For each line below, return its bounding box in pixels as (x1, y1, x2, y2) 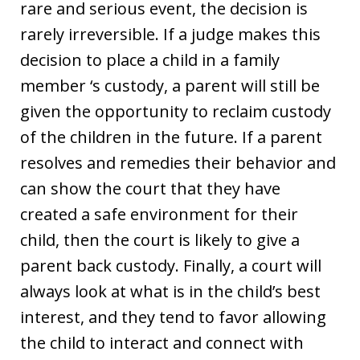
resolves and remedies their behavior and (20, 152, 336, 174)
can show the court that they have (20, 178, 280, 199)
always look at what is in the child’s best (20, 280, 321, 302)
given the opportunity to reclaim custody (20, 100, 331, 122)
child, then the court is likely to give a (20, 229, 300, 251)
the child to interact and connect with (20, 332, 304, 354)
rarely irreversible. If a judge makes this (20, 23, 321, 45)
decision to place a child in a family (20, 49, 280, 71)
